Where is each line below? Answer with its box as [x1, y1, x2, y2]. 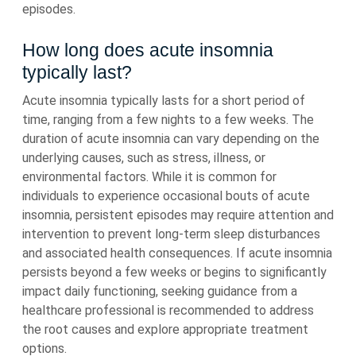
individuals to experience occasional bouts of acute [22, 188, 310, 203]
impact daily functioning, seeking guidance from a [22, 284, 297, 299]
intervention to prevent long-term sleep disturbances [22, 226, 320, 242]
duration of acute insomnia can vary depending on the [22, 131, 319, 146]
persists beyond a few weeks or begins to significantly [22, 265, 327, 280]
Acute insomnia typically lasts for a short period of [22, 93, 305, 108]
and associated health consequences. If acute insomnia [22, 246, 332, 261]
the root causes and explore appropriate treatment [22, 322, 308, 337]
